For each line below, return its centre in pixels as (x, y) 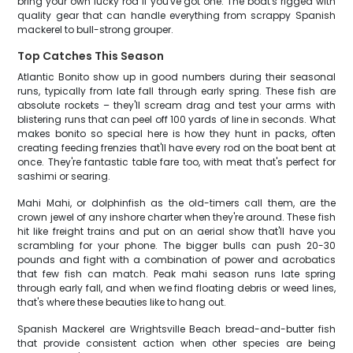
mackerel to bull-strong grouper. (96, 30)
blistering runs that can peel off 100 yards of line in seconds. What (176, 119)
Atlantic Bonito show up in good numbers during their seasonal (176, 77)
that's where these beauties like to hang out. (122, 302)
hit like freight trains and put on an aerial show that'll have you (176, 231)
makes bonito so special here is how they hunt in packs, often (176, 134)
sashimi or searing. (64, 176)
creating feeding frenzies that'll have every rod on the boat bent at (176, 148)
